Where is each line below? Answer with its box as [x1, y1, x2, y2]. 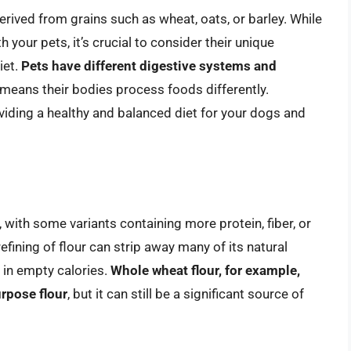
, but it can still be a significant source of [67, 286, 304, 302]
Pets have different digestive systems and [21, 57, 277, 74]
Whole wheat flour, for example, [110, 262, 300, 279]
